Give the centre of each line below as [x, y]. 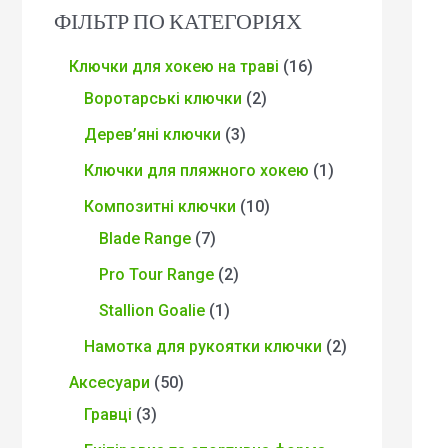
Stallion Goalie [152, 310]
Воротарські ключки [163, 98]
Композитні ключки [160, 206]
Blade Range [145, 238]
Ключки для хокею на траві [174, 66]
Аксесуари [109, 382]
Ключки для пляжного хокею [196, 170]
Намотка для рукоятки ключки [203, 346]
